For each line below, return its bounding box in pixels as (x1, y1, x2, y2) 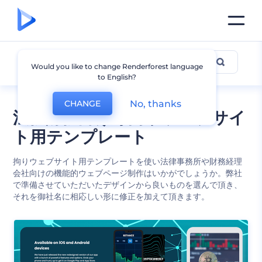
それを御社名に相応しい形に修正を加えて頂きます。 (13, 191, 210, 202)
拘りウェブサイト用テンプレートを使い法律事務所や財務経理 (13, 156, 243, 167)
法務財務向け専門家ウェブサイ (13, 108, 246, 127)
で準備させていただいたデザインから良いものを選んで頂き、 (13, 180, 243, 190)
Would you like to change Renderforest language (31, 62, 204, 71)
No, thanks (130, 98, 182, 109)
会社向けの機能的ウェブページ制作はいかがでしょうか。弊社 (13, 168, 243, 178)
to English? (98, 73, 137, 81)
